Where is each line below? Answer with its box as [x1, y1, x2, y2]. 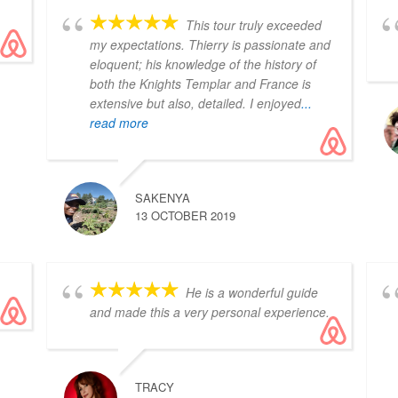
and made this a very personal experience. [90, 303, 330, 322]
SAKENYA [135, 189, 191, 207]
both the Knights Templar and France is [90, 75, 312, 93]
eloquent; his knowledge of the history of [90, 55, 317, 74]
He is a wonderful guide [186, 283, 319, 302]
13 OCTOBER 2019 [135, 207, 236, 225]
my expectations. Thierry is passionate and [90, 36, 331, 54]
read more [90, 114, 149, 132]
